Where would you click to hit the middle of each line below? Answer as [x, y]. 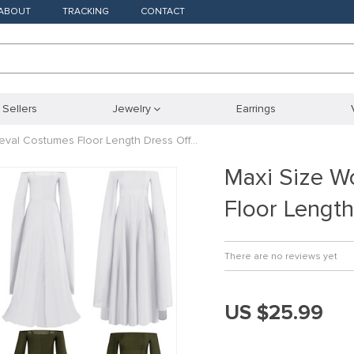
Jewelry [132, 109]
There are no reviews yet [281, 256]
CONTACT [163, 11]
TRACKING [86, 11]
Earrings [256, 109]
